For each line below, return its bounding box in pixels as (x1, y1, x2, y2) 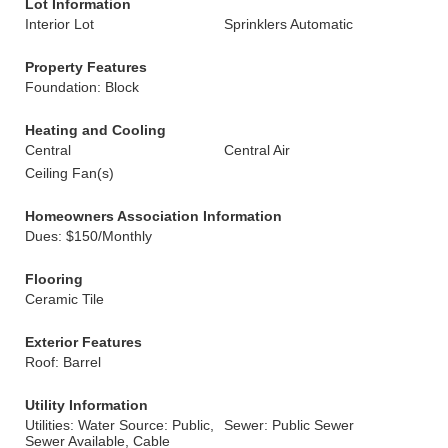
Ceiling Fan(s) (25, 165, 114, 181)
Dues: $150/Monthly (25, 228, 152, 244)
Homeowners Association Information (25, 208, 282, 224)
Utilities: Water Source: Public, (25, 417, 214, 433)
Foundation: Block (25, 79, 139, 95)
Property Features (25, 59, 147, 75)
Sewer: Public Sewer (224, 417, 354, 433)
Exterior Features (25, 334, 142, 350)
